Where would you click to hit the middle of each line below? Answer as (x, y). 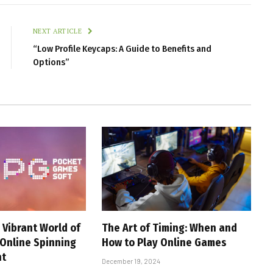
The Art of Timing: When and (169, 228)
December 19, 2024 (131, 261)
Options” (51, 62)
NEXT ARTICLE (58, 31)
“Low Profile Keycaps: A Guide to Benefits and (122, 49)
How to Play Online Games (164, 243)
